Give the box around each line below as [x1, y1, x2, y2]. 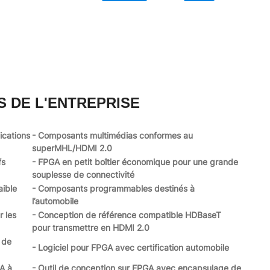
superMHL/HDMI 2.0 [32, 142, 112, 153]
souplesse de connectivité [32, 169, 134, 180]
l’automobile [32, 195, 78, 206]
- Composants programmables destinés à [32, 183, 195, 193]
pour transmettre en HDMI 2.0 [32, 222, 149, 233]
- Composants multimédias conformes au [32, 130, 193, 140]
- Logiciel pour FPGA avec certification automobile [32, 242, 229, 253]
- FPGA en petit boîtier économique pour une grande [32, 156, 238, 167]
